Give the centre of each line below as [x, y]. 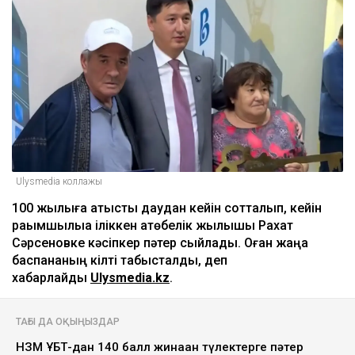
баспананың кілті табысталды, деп [120, 260]
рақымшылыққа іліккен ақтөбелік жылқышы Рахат [153, 225]
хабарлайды [51, 277]
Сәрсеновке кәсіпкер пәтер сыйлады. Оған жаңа [160, 242]
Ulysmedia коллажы [59, 181]
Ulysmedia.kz [130, 277]
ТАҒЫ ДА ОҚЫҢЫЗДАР [68, 321]
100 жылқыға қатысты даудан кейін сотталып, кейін [167, 208]
